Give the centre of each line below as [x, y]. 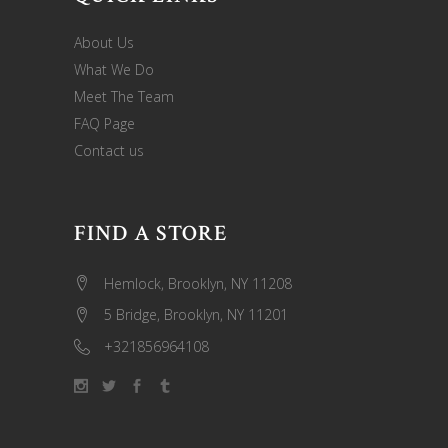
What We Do [114, 69]
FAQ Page [104, 123]
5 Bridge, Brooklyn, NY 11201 [196, 315]
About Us [104, 42]
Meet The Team [124, 96]
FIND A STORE [151, 233]
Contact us [109, 150]
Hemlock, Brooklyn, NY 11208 [198, 283]
